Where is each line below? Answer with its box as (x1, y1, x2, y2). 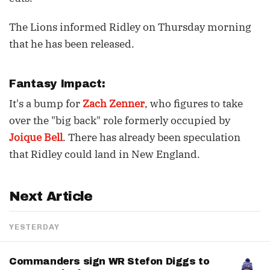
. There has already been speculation (63, 131, 240, 144)
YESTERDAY (9, 222, 60, 231)
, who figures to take (145, 97, 243, 110)
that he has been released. (9, 37, 134, 51)
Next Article (9, 189, 93, 204)
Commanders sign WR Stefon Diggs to (9, 256, 210, 266)
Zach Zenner (83, 97, 145, 110)
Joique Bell (9, 131, 63, 144)
